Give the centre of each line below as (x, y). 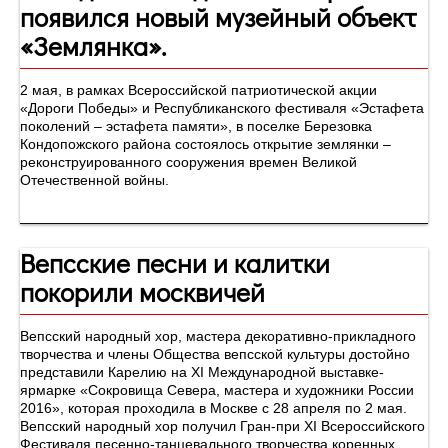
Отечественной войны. (94, 180)
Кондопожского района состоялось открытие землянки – (97, 144)
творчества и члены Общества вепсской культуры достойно (215, 354)
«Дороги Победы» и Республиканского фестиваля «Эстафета (222, 108)
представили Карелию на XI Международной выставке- (202, 372)
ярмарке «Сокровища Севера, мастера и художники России (217, 390)
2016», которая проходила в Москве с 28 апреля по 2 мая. (213, 408)
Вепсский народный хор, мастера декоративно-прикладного (218, 336)
